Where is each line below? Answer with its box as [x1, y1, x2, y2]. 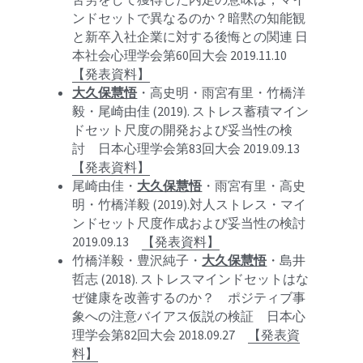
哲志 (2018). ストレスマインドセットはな [72, 271, 310, 287]
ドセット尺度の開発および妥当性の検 [72, 122, 293, 138]
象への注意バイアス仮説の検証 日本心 [72, 308, 306, 324]
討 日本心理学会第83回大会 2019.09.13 [72, 140, 314, 156]
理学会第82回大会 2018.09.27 [72, 327, 249, 343]
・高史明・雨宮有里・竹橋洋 [137, 84, 306, 100]
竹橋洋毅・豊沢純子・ [72, 252, 203, 268]
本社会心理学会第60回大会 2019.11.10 [72, 47, 301, 63]
